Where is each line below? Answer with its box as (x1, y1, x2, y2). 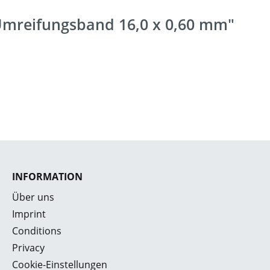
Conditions (12, 224, 61, 237)
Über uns (12, 190, 54, 204)
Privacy (12, 241, 45, 254)
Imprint (12, 207, 46, 221)
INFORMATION (12, 170, 83, 183)
